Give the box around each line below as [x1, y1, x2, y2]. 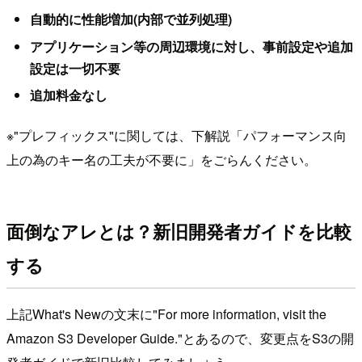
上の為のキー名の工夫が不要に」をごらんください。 [6, 150, 317, 170]
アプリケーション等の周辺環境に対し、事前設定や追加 [29, 36, 353, 56]
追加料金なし [29, 86, 107, 105]
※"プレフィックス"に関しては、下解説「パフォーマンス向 [6, 126, 347, 145]
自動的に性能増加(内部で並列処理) [29, 10, 232, 29]
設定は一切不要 [29, 58, 120, 78]
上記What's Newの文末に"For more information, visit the [6, 305, 326, 324]
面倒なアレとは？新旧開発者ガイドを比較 [6, 217, 351, 244]
